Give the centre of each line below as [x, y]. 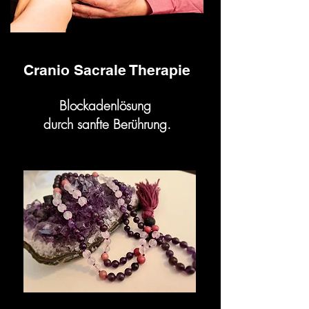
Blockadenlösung [107, 106]
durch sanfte [76, 124]
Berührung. [140, 124]
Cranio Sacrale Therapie [107, 70]
